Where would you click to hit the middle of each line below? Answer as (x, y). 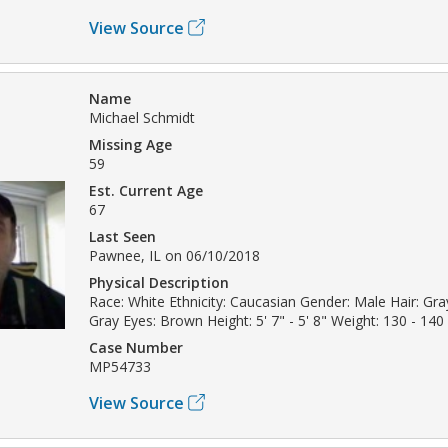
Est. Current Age (146, 190)
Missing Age (130, 144)
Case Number (136, 347)
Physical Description (159, 282)
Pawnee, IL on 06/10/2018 (174, 255)
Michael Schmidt (142, 117)
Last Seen (122, 236)
